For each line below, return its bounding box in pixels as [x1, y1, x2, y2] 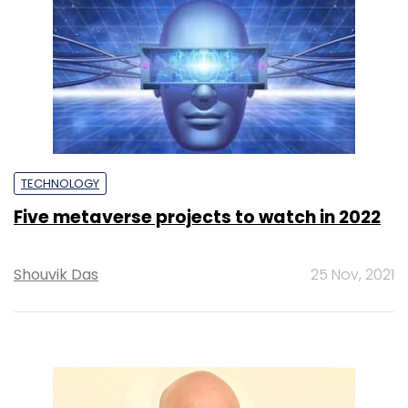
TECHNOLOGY [21, 175, 99, 193]
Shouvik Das [14, 264, 98, 286]
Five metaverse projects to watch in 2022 [14, 205, 381, 230]
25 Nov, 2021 [311, 264, 394, 286]
